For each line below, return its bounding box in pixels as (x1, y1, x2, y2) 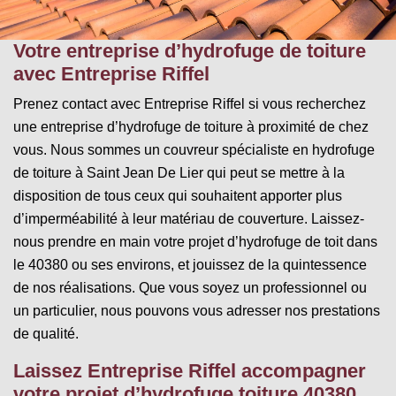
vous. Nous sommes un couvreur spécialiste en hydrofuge (13, 141, 375, 157)
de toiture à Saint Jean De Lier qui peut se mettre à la (13, 164, 345, 180)
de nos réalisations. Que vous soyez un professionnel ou (13, 279, 367, 295)
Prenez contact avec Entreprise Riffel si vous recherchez (13, 95, 366, 111)
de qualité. (13, 325, 79, 341)
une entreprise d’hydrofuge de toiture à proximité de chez (13, 118, 369, 134)
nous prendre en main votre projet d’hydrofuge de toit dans (13, 233, 377, 249)
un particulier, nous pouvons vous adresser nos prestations (13, 302, 380, 318)
